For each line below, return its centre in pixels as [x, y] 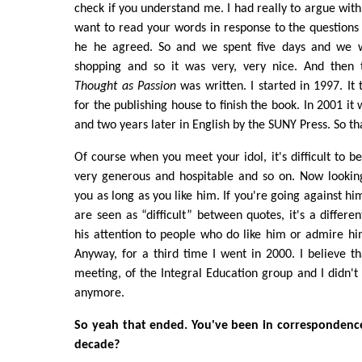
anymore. [100, 293]
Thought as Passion [126, 86]
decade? [97, 345]
